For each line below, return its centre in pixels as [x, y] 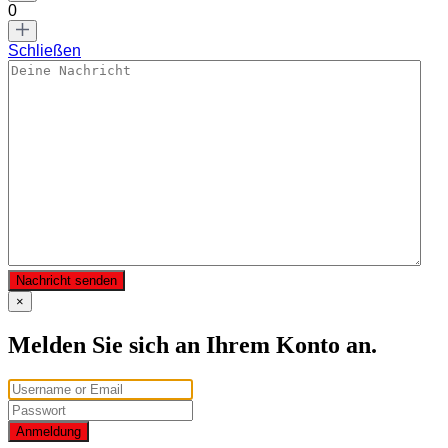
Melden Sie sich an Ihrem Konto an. [192, 344]
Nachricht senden [66, 280]
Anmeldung [48, 431]
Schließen [44, 50]
